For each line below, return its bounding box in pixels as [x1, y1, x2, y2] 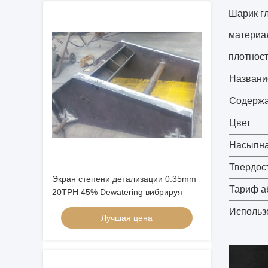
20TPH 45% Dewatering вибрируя [52, 187, 182, 197]
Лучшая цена [101, 213, 153, 223]
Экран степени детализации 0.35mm [52, 174, 196, 184]
